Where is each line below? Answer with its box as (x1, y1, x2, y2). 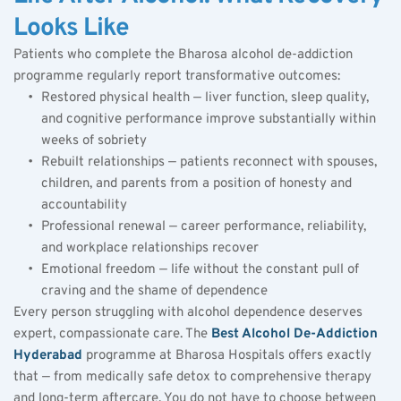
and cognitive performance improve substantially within (41, 110, 376, 128)
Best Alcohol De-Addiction (211, 325, 378, 343)
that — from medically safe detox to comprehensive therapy (13, 368, 371, 386)
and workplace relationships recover (41, 239, 259, 257)
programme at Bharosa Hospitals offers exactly (82, 346, 371, 364)
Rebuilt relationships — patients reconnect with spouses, (41, 153, 377, 171)
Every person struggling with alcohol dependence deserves (13, 303, 363, 321)
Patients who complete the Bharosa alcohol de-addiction (13, 46, 353, 64)
